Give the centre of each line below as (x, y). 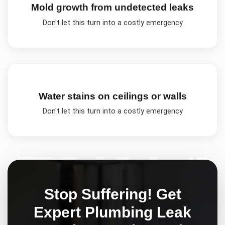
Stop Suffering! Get (113, 194)
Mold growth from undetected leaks (113, 8)
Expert (59, 212)
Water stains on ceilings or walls (113, 96)
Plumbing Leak (138, 212)
